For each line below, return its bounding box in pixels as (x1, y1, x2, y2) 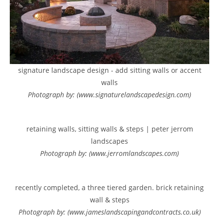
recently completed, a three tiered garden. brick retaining (15, 183, 204, 193)
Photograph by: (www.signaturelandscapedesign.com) (28, 90, 191, 100)
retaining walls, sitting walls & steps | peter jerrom (26, 124, 193, 134)
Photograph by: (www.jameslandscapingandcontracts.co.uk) (18, 207, 201, 217)
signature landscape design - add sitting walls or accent (18, 66, 201, 75)
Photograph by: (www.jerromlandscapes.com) (40, 149, 179, 158)
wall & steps (89, 195, 130, 205)
